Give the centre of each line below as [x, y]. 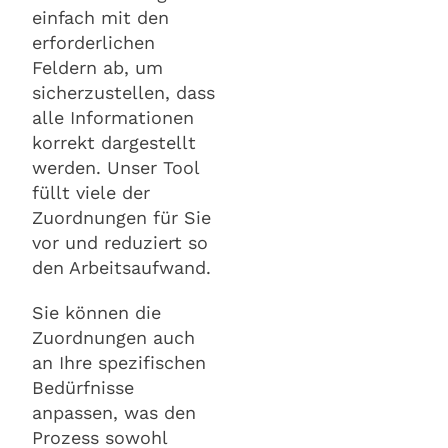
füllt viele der [91, 192]
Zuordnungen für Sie [121, 217]
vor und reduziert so [120, 242]
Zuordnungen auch [113, 337]
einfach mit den [100, 17]
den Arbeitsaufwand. [121, 267]
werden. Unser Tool [115, 167]
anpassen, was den [114, 412]
